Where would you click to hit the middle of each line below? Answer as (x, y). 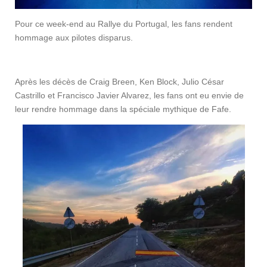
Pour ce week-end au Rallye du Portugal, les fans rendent (124, 24)
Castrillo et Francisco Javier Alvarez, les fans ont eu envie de (129, 95)
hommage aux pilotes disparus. (74, 37)
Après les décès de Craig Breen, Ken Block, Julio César (119, 81)
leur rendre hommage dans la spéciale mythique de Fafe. (124, 109)
